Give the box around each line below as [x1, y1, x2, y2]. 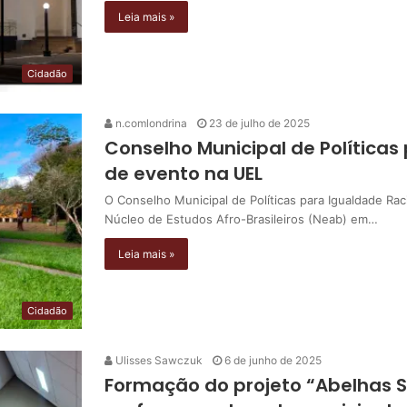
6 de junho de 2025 [224, 352, 322, 367]
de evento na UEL [104, 160, 263, 186]
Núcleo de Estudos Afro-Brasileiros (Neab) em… [104, 211, 378, 226]
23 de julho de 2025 [209, 115, 310, 130]
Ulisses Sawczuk [113, 352, 203, 367]
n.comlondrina [113, 115, 187, 130]
